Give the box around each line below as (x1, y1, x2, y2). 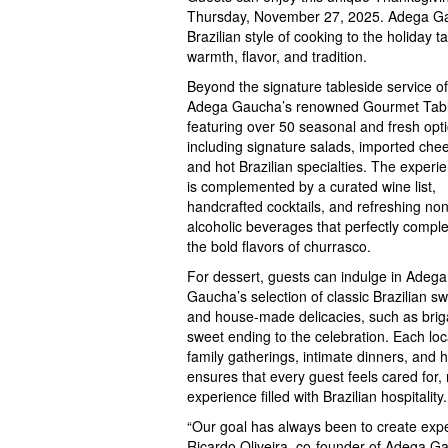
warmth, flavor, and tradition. (187, 46, 367, 67)
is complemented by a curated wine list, (187, 176, 436, 197)
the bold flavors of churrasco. (187, 236, 371, 257)
